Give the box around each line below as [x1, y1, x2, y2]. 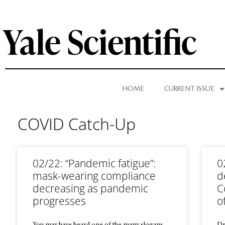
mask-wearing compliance [33, 169, 156, 183]
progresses [33, 194, 86, 208]
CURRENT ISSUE [164, 85, 214, 93]
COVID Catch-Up [18, 113, 136, 135]
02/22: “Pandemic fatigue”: [33, 156, 156, 170]
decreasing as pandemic [33, 181, 148, 195]
